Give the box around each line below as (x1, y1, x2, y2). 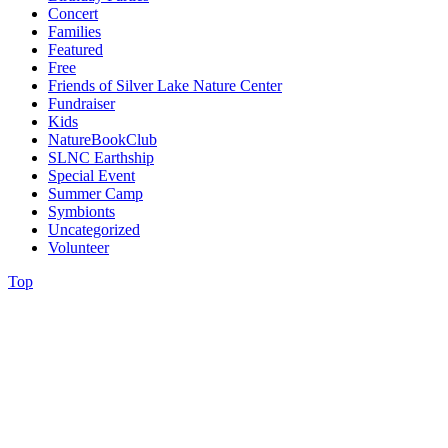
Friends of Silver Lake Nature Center (48, 76, 282, 94)
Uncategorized (48, 220, 140, 238)
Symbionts (48, 202, 115, 220)
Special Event (48, 166, 135, 184)
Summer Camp (48, 184, 143, 202)
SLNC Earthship (48, 148, 154, 166)
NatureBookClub (48, 130, 157, 148)
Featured (48, 40, 103, 58)
